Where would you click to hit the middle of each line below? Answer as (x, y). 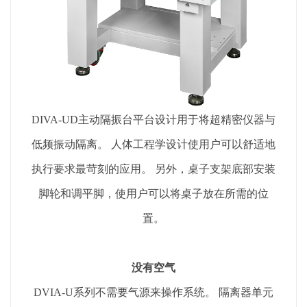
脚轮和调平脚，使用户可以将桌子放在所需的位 (153, 193)
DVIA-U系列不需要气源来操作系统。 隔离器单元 (153, 292)
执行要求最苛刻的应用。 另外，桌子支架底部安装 (153, 169)
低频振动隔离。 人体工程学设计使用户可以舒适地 (153, 144)
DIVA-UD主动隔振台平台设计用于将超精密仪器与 (153, 119)
